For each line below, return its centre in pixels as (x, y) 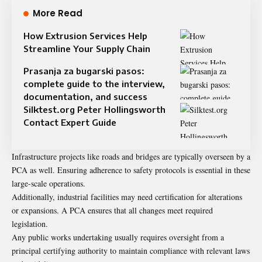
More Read (58, 13)
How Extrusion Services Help (85, 35)
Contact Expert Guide (70, 122)
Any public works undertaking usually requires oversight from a (118, 237)
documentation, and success (85, 96)
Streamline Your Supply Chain (87, 48)
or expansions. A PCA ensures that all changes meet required (112, 210)
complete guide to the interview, (94, 83)
